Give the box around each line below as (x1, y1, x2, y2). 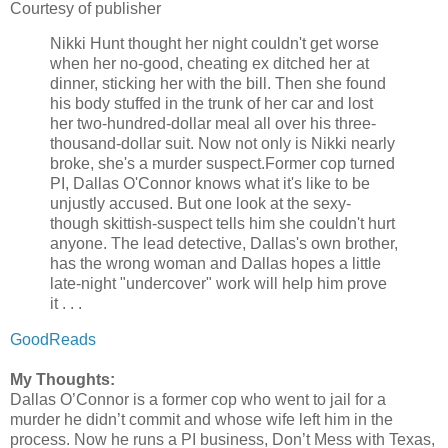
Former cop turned (265, 155, 395, 173)
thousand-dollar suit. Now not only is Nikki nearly (50, 135, 395, 153)
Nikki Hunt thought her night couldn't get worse (50, 35, 379, 53)
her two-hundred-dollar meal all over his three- (50, 115, 376, 133)
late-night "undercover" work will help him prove (50, 275, 387, 293)
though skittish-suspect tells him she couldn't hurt (50, 215, 395, 233)
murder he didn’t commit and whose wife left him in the (10, 411, 393, 429)
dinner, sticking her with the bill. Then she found (50, 75, 386, 93)
